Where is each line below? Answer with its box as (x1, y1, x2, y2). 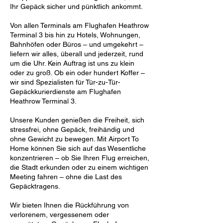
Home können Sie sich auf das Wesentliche (10, 144, 146, 152)
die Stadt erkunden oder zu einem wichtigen (10, 163, 148, 171)
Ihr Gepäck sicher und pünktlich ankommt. (10, 2, 143, 10)
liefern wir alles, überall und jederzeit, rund (10, 50, 143, 58)
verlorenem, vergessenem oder (10, 211, 109, 219)
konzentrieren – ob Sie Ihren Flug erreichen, (10, 154, 149, 162)
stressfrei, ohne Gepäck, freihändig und (10, 125, 134, 133)
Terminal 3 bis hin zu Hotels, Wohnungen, (10, 31, 140, 39)
